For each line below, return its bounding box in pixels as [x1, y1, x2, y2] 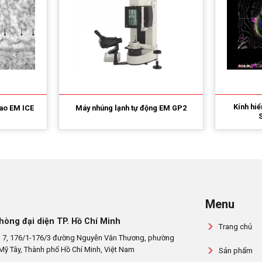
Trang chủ [218, 222, 252, 231]
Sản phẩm [218, 246, 253, 255]
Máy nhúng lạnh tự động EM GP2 [75, 104, 187, 113]
